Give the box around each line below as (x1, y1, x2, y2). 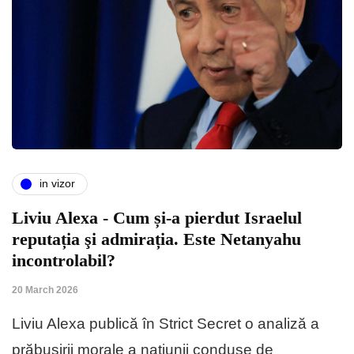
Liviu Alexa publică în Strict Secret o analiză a (12, 314, 319, 332)
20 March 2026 (12, 284, 78, 296)
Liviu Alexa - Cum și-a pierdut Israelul (12, 207, 302, 228)
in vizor (40, 177, 75, 190)
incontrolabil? (12, 250, 115, 270)
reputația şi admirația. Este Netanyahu (12, 228, 301, 249)
